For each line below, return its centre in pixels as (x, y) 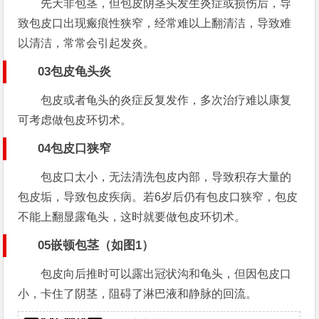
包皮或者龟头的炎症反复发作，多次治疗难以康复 (166, 100)
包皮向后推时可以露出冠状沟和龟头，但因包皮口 (166, 274)
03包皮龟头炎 (75, 72)
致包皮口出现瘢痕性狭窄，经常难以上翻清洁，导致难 (155, 23)
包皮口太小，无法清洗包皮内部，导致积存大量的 (166, 177)
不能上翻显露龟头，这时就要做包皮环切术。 (132, 217)
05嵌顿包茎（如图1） (96, 246)
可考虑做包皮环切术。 (75, 120)
